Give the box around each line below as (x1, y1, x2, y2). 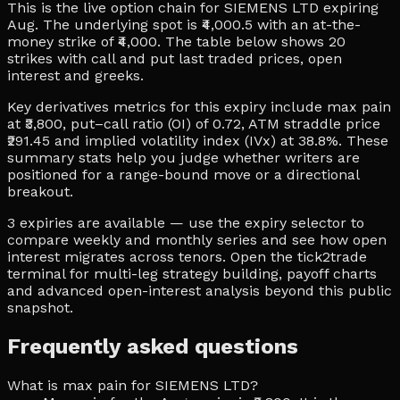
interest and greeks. (7, 66, 144, 84)
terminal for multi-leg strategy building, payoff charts (7, 264, 377, 282)
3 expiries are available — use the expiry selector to (7, 213, 364, 231)
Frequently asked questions (7, 333, 298, 359)
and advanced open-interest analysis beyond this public (7, 281, 392, 299)
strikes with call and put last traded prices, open (7, 49, 342, 67)
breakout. (7, 182, 73, 200)
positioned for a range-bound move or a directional (7, 165, 359, 183)
